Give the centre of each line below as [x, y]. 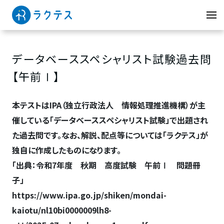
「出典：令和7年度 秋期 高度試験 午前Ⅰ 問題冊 [106, 165]
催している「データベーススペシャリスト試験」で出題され [110, 120]
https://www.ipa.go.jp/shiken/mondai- [89, 195]
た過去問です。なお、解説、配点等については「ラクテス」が [110, 135]
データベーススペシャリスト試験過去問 [112, 58]
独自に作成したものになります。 [66, 150]
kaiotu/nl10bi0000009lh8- [61, 210]
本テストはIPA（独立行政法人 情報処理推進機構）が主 [108, 105]
